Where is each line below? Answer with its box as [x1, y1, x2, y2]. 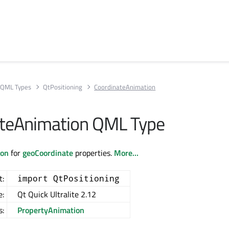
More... [114, 147, 139, 159]
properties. [73, 147, 114, 159]
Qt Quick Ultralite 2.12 [17, 188, 96, 200]
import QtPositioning [17, 173, 120, 184]
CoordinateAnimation [94, 81, 156, 92]
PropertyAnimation [17, 204, 84, 216]
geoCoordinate [22, 147, 73, 159]
